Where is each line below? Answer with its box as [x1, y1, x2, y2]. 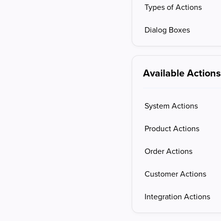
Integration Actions [145, 191, 211, 202]
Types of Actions [145, 1, 202, 12]
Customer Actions [145, 168, 207, 179]
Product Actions [145, 123, 200, 134]
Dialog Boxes [145, 24, 190, 35]
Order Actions [145, 146, 193, 156]
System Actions [145, 100, 198, 111]
